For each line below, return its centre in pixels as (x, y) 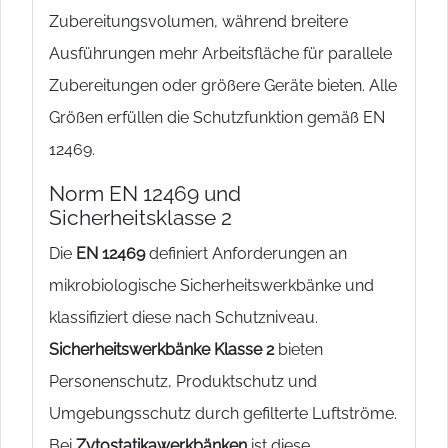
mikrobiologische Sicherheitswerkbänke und (211, 285)
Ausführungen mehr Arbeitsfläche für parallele (220, 53)
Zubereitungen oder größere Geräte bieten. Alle (223, 85)
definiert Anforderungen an (246, 253)
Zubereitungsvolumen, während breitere (198, 21)
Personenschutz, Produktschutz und (183, 381)
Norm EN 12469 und (145, 193)
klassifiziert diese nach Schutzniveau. (183, 317)
